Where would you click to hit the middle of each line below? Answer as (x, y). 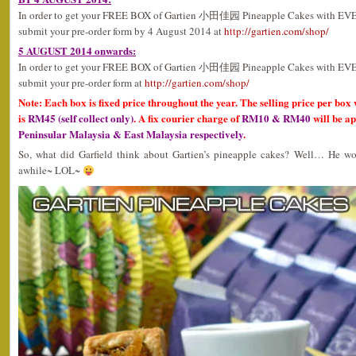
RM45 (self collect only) (81, 118)
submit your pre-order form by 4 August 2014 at (121, 31)
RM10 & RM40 (276, 118)
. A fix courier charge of (188, 118)
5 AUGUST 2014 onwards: (77, 51)
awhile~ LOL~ (50, 170)
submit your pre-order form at (81, 83)
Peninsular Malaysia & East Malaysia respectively (131, 134)
